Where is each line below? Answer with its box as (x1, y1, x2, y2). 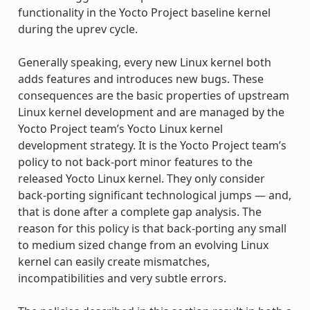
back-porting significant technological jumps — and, (17, 187, 291, 203)
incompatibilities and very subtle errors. (17, 270, 226, 286)
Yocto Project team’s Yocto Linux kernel (17, 120, 223, 136)
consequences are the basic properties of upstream (17, 87, 289, 103)
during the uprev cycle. (17, 21, 138, 37)
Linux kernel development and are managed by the (17, 104, 284, 120)
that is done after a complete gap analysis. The (17, 203, 262, 219)
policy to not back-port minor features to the (17, 154, 253, 170)
